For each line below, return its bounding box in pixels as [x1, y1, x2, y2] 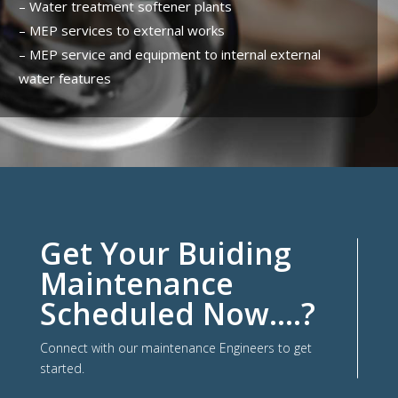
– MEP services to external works [18, 21, 225, 40]
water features [18, 69, 111, 88]
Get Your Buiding [39, 233, 291, 275]
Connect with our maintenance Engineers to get [39, 339, 312, 357]
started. [39, 360, 84, 378]
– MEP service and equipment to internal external [18, 45, 321, 64]
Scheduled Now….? [39, 293, 315, 335]
